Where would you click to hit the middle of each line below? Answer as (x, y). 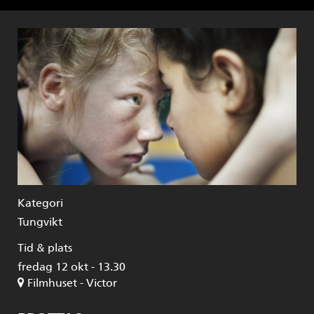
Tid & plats (45, 248)
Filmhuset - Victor (72, 283)
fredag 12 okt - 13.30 (71, 267)
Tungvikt (40, 222)
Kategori (40, 203)
